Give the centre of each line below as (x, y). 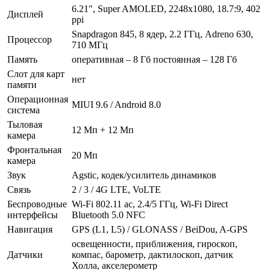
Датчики (25, 254)
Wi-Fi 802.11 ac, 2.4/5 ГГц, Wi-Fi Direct (150, 204)
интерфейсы (33, 215)
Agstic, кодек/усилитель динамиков (144, 175)
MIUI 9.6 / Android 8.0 (116, 104)
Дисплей (25, 14)
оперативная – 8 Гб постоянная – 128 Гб (154, 59)
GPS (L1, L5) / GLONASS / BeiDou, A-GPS (160, 229)
